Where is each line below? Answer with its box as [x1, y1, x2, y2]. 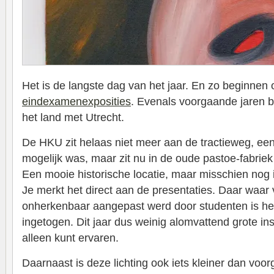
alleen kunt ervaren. [22, 232, 119, 244]
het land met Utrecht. [22, 111, 124, 124]
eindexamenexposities [22, 95, 131, 108]
